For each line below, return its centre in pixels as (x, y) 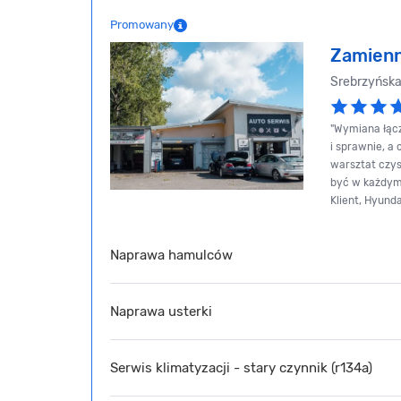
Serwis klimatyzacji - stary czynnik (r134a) (241, 367)
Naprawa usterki (161, 311)
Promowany (142, 25)
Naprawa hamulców (171, 255)
